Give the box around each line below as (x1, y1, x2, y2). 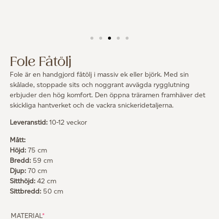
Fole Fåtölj (10, 53, 71, 71)
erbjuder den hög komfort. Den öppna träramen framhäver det (10, 91, 205, 99)
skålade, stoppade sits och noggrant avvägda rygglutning (10, 81, 190, 89)
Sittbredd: (10, 187, 41, 196)
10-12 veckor (47, 118, 87, 127)
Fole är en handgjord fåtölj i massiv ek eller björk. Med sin (10, 70, 189, 79)
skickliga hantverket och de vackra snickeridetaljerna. (10, 101, 174, 109)
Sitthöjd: (10, 176, 35, 185)
